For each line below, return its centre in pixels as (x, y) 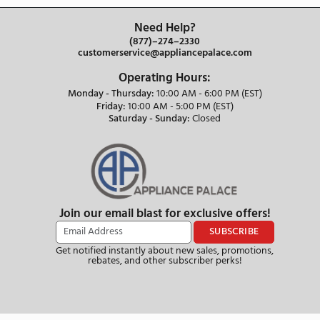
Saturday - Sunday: (176, 309)
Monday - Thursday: (130, 280)
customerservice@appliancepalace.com (194, 232)
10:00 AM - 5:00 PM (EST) (212, 295)
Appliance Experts (189, 158)
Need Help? (194, 202)
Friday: (130, 295)
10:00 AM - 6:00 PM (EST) (246, 280)
